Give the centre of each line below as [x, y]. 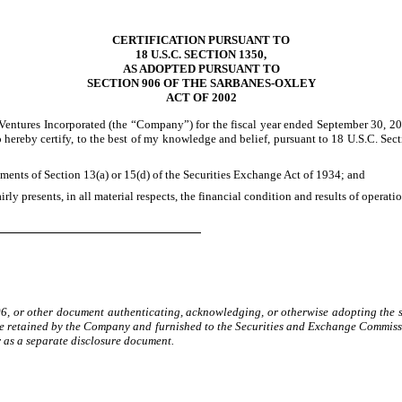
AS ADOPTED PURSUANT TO [201, 69]
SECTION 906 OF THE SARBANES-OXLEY [201, 83]
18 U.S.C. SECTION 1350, [201, 55]
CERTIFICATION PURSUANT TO [201, 40]
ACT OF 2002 [201, 98]
